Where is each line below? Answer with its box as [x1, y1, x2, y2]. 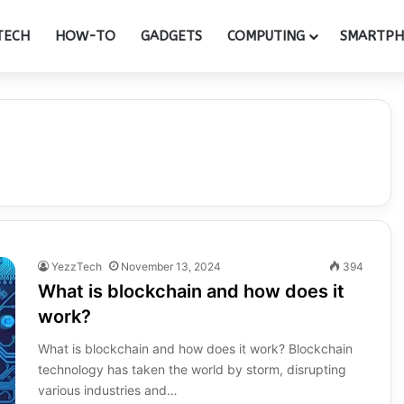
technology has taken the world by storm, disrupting [37, 362, 346, 377]
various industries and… [37, 382, 178, 398]
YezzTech [50, 260, 102, 273]
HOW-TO [55, 28, 115, 44]
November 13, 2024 [120, 260, 221, 273]
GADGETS [141, 28, 202, 44]
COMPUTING [227, 28, 305, 44]
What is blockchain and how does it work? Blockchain [37, 341, 353, 356]
